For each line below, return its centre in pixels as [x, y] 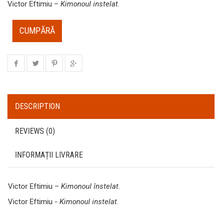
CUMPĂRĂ [37, 31]
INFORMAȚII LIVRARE [49, 155]
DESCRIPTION [37, 106]
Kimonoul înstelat [90, 186]
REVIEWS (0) [35, 131]
